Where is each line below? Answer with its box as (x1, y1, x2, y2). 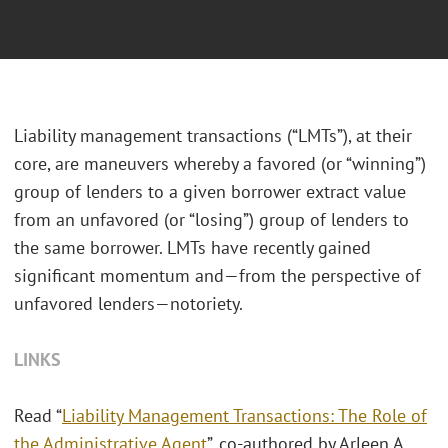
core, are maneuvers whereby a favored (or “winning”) (14, 152, 426, 176)
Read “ (14, 404, 62, 428)
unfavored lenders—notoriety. (14, 292, 243, 316)
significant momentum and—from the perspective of (14, 264, 421, 288)
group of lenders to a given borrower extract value (14, 180, 406, 204)
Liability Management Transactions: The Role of (62, 404, 427, 428)
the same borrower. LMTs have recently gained (14, 236, 371, 260)
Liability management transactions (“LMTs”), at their (14, 124, 412, 148)
